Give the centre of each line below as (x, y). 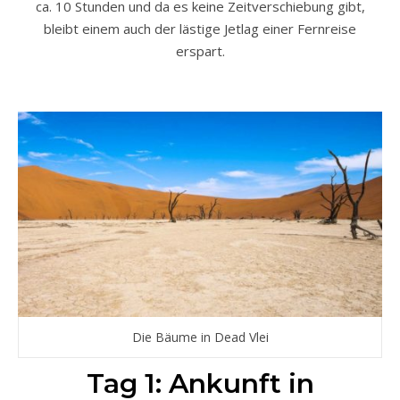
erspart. (200, 51)
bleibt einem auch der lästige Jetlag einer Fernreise (200, 29)
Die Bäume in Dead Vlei (200, 337)
